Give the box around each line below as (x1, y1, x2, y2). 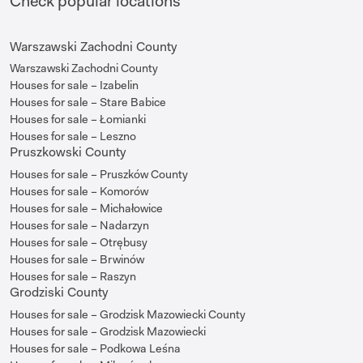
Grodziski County (10, 283, 108, 301)
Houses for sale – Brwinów (10, 250, 144, 267)
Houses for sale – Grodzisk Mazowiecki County (10, 305, 246, 322)
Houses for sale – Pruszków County (10, 165, 188, 182)
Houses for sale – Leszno (10, 128, 136, 145)
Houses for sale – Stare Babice (10, 94, 166, 111)
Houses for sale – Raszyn (10, 267, 136, 284)
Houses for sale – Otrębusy (10, 233, 147, 250)
